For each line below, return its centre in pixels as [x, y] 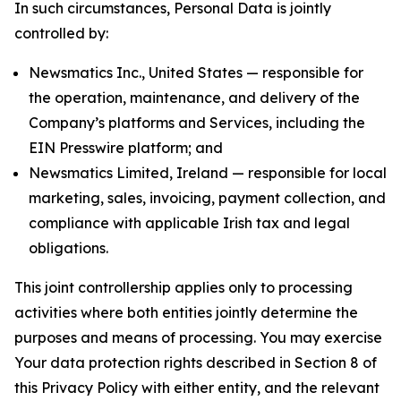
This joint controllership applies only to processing [183, 287]
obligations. [68, 248]
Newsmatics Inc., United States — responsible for [196, 73]
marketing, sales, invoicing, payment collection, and [207, 198]
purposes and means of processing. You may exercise [198, 337]
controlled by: [61, 33]
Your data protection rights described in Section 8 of [196, 363]
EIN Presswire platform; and [126, 148]
